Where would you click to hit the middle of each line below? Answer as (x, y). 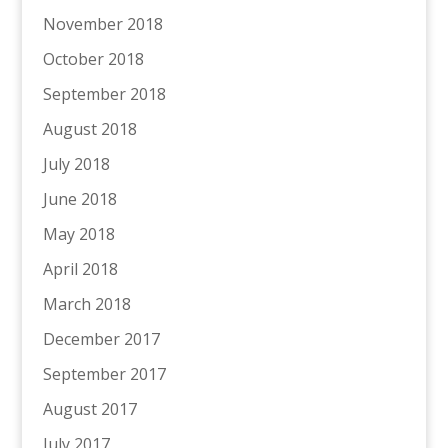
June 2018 (79, 198)
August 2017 (89, 408)
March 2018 (86, 303)
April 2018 (80, 268)
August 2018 (89, 128)
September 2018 (104, 93)
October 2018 (93, 58)
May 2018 (78, 233)
